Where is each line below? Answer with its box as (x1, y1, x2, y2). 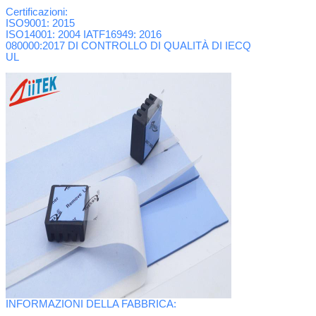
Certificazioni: (6, 6, 68, 18)
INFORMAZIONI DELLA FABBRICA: (6, 298, 176, 310)
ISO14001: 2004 (6, 28, 80, 40)
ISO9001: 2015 (6, 17, 75, 29)
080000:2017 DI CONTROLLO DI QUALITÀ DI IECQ (6, 39, 251, 51)
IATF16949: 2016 (80, 28, 162, 40)
